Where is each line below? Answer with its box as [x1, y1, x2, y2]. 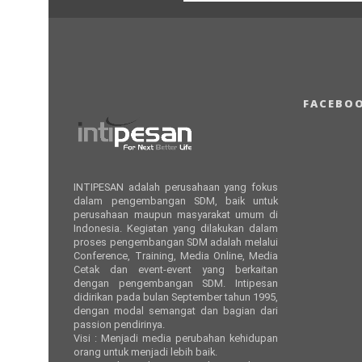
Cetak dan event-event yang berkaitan [74, 263, 278, 276]
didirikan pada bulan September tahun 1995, [74, 291, 278, 304]
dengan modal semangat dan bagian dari [74, 305, 278, 318]
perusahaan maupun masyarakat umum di [74, 208, 278, 221]
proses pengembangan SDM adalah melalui [74, 236, 278, 249]
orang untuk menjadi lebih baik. [74, 346, 218, 359]
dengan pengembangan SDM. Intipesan [74, 277, 278, 290]
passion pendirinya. [74, 318, 166, 331]
